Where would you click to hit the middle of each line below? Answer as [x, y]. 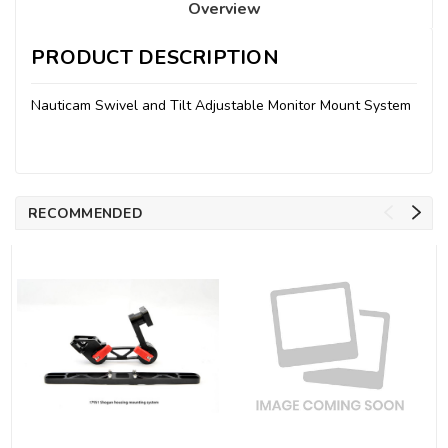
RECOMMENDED [85, 213]
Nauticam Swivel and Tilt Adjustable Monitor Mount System [221, 105]
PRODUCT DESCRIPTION [155, 57]
